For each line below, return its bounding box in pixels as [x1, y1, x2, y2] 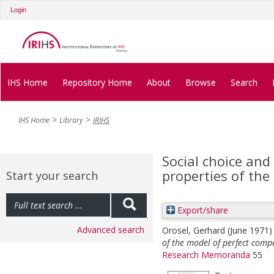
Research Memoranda [162, 249, 250, 261]
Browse [185, 76, 216, 88]
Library [59, 115, 83, 126]
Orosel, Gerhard [162, 224, 225, 237]
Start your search [6, 168, 98, 183]
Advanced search [77, 224, 144, 236]
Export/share [175, 204, 228, 217]
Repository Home [62, 76, 132, 88]
